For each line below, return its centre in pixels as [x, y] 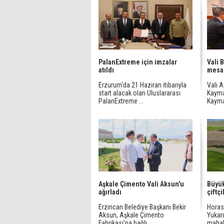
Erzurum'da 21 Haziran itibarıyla [142, 85]
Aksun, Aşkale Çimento [131, 215]
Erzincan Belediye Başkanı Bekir [142, 207]
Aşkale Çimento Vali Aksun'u [141, 184]
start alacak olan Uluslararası [139, 93]
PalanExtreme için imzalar [138, 62]
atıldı [106, 70]
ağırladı [110, 192]
